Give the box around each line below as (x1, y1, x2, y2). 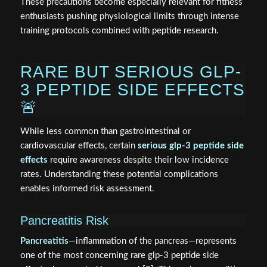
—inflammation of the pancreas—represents (68, 237, 237, 246)
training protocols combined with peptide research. (20, 26, 219, 35)
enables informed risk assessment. (20, 184, 154, 193)
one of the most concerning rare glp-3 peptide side (20, 251, 219, 260)
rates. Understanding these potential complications (20, 169, 218, 179)
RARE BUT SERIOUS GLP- (20, 62, 241, 81)
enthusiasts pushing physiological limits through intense (20, 11, 239, 21)
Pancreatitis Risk (20, 213, 108, 227)
